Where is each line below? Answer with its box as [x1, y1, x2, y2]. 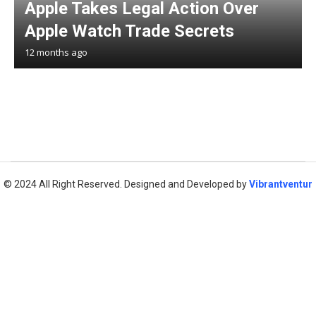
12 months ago [25, 46, 87, 59]
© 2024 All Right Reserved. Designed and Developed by [4, 178, 249, 190]
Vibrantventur [249, 178, 312, 190]
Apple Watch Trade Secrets [25, 21, 234, 41]
